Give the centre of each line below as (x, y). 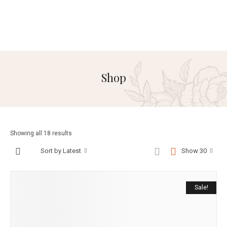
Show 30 (194, 151)
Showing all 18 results (41, 133)
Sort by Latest (61, 151)
